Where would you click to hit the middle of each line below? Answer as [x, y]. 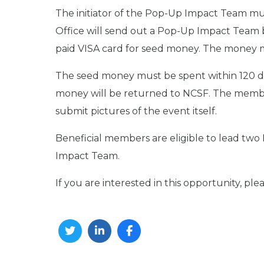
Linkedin [117, 255]
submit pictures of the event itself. [136, 111]
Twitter [84, 255]
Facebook [151, 255]
